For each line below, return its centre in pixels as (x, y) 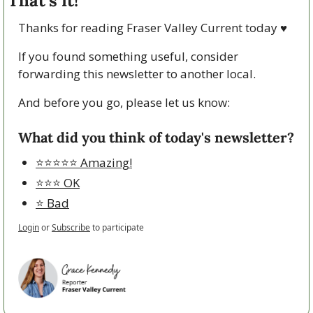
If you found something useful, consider (128, 56)
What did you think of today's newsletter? (156, 137)
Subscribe (71, 227)
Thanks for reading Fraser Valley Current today (149, 27)
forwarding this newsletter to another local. (138, 73)
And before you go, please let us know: (124, 102)
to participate (118, 227)
